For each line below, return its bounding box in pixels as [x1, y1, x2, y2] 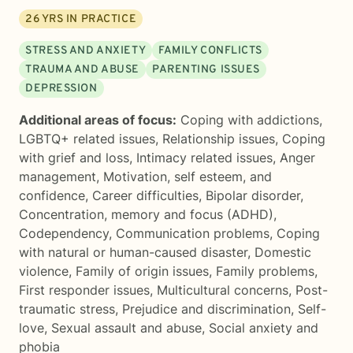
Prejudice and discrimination [122, 301, 291, 317]
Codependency [19, 225, 109, 241]
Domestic [255, 244, 311, 260]
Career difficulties [92, 188, 199, 203]
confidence [19, 188, 85, 203]
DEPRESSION [25, 82, 98, 95]
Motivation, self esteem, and [103, 169, 272, 184]
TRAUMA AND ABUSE [25, 63, 139, 76]
